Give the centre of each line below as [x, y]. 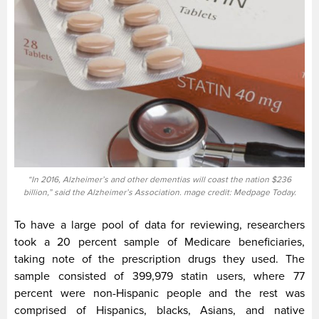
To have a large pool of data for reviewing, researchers [159, 225]
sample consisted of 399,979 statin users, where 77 [159, 277]
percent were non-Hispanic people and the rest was [159, 294]
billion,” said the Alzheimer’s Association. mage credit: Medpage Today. [159, 193]
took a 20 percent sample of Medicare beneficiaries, [159, 242]
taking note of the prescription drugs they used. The [159, 260]
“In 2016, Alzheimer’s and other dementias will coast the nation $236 [159, 180]
